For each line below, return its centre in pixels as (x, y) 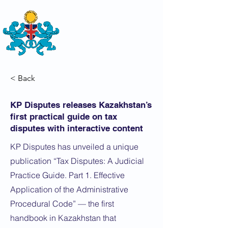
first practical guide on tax (64, 117)
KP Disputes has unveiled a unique (74, 147)
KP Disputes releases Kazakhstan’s (81, 105)
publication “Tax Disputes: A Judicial (77, 161)
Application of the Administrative (69, 189)
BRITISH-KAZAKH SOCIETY (108, 35)
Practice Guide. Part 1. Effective (67, 175)
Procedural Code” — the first (62, 204)
